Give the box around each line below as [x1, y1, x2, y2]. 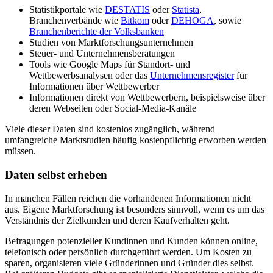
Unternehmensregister [150, 70, 234, 81]
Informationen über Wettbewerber [29, 81, 159, 92]
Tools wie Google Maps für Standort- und [29, 59, 190, 70]
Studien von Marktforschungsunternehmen [29, 37, 193, 48]
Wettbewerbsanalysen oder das [29, 70, 150, 81]
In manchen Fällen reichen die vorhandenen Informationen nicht [5, 193, 251, 204]
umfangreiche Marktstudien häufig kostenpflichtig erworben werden [5, 135, 266, 146]
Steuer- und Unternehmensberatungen [29, 48, 175, 59]
